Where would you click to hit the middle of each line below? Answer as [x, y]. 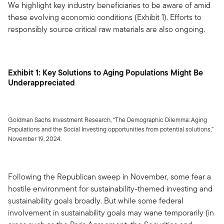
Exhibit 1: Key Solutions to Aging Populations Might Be [105, 72]
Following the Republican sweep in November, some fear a [109, 176]
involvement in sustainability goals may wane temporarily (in [111, 212]
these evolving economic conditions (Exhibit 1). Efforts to [105, 17]
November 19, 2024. [35, 138]
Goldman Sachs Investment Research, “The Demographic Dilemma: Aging [107, 119]
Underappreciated [41, 82]
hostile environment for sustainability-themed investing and [110, 188]
